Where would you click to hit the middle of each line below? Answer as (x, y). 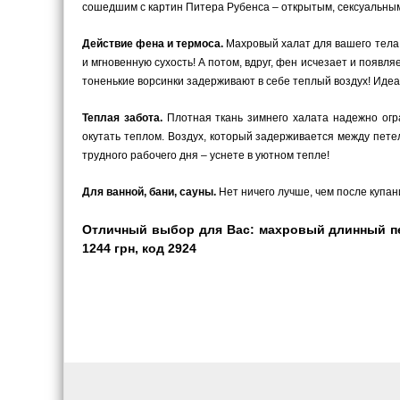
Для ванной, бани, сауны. (149, 192)
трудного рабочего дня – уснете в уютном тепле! (206, 155)
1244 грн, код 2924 (139, 248)
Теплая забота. (122, 118)
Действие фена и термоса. (153, 44)
